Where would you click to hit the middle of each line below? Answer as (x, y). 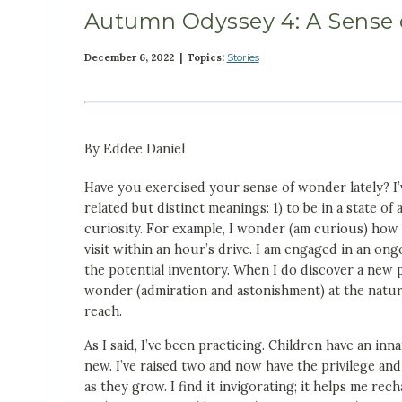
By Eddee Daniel (134, 149)
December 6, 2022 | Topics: (155, 58)
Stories (243, 58)
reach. (103, 312)
